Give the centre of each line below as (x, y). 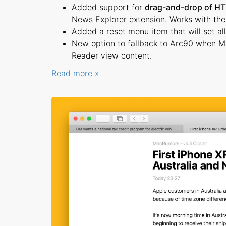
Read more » (75, 73)
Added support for (108, 7)
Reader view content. (112, 55)
